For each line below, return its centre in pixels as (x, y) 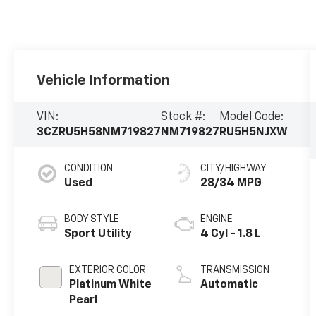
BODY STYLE (92, 220)
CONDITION (89, 169)
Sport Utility (98, 235)
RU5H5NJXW (254, 133)
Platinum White (111, 285)
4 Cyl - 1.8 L (231, 235)
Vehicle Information (104, 81)
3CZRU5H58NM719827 (99, 133)
